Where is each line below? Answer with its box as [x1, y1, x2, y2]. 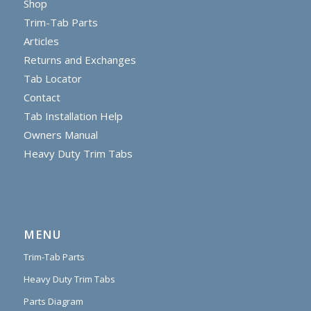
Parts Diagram [23, 295, 83, 308]
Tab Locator [23, 72, 82, 86]
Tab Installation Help [23, 109, 123, 124]
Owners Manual [23, 128, 98, 142]
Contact [23, 90, 60, 105]
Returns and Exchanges [23, 53, 136, 67]
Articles [23, 34, 59, 49]
